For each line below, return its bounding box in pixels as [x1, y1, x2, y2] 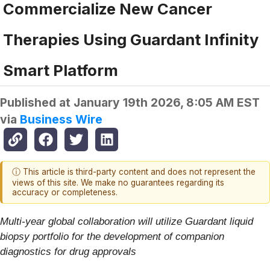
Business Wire [20, 112, 102, 127]
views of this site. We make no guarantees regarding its [12, 178, 224, 188]
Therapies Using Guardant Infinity [3, 30, 259, 49]
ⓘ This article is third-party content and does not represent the [12, 167, 256, 177]
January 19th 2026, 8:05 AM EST [74, 95, 260, 110]
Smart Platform [3, 61, 118, 80]
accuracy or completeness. [12, 187, 118, 198]
